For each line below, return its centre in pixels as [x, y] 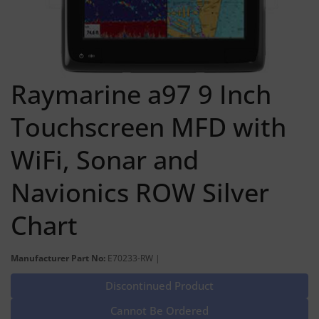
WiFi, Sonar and [105, 159]
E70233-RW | [134, 257]
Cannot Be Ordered [159, 310]
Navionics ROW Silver [140, 192]
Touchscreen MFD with [148, 127]
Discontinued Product [159, 285]
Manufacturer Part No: [59, 257]
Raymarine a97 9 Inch [141, 94]
